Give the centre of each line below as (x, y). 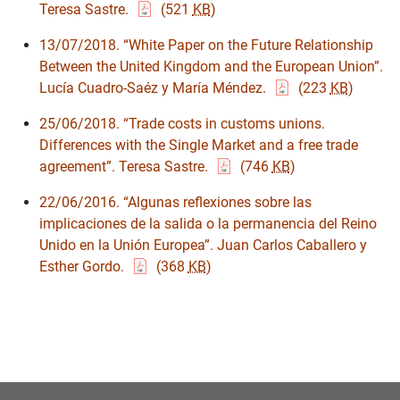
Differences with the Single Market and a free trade (199, 146)
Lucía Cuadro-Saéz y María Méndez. (154, 88)
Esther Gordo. (83, 267)
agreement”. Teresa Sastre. (125, 167)
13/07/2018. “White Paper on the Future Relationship (206, 46)
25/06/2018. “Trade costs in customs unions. (182, 124)
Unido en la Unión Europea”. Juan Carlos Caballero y (203, 246)
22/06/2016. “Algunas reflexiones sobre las (175, 203)
